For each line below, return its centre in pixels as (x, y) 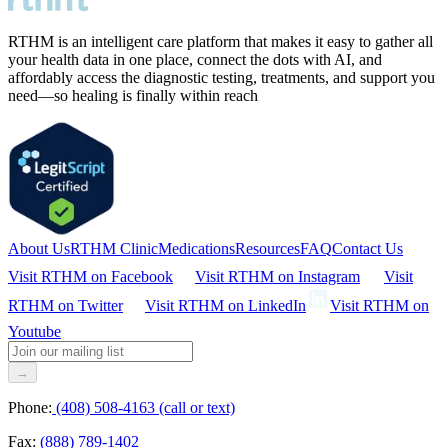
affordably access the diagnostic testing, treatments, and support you (221, 78)
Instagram (329, 277)
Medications (196, 249)
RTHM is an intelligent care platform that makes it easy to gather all (220, 42)
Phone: (30, 408)
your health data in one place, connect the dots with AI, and (195, 60)
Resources (267, 249)
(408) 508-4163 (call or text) (145, 408)
